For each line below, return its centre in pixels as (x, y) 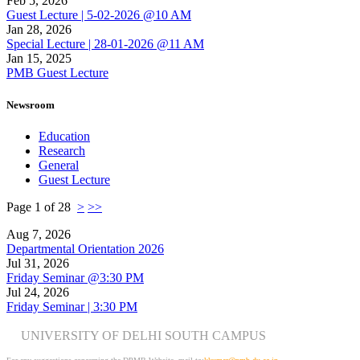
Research (62, 150)
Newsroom (31, 104)
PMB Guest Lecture (57, 73)
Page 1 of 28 (42, 207)
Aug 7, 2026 (39, 234)
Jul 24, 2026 (38, 292)
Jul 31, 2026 (38, 263)
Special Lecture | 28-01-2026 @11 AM (105, 44)
